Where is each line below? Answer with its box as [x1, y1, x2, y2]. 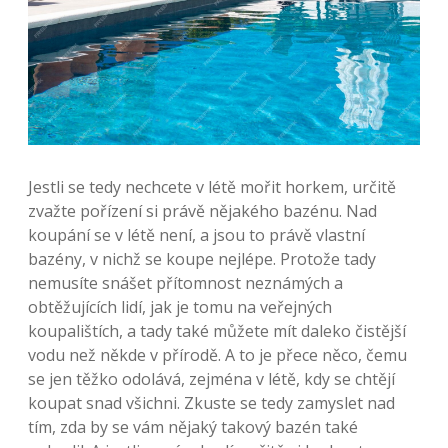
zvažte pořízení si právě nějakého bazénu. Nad [28, 200, 377, 223]
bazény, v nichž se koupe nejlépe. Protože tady [28, 248, 376, 271]
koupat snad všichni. [28, 392, 184, 415]
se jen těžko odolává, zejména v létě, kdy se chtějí [28, 368, 395, 391]
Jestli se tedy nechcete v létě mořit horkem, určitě [28, 176, 396, 199]
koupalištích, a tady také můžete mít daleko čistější [28, 320, 406, 343]
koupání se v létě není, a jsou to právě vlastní [28, 224, 365, 247]
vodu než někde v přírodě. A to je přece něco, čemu [28, 344, 407, 367]
